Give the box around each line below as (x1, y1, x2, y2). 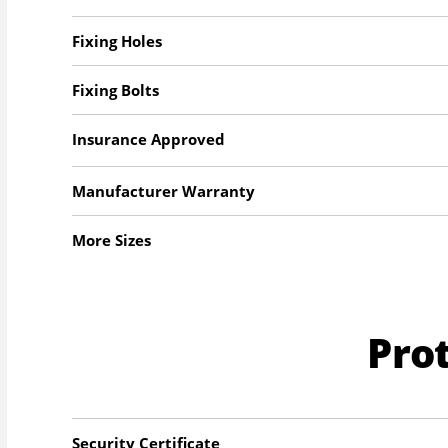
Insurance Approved (72, 129, 226, 150)
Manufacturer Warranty (72, 181, 256, 202)
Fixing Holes (72, 31, 163, 52)
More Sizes (72, 230, 152, 251)
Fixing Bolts (72, 80, 160, 101)
